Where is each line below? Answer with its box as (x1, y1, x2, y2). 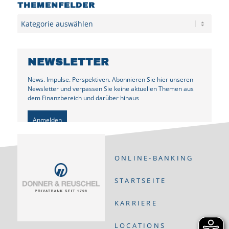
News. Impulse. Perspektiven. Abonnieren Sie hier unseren (27, 75, 193, 84)
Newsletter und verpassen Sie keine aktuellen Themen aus (27, 84, 194, 93)
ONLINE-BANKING (114, 153, 194, 163)
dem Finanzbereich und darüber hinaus (27, 93, 139, 102)
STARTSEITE (114, 176, 167, 186)
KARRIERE (114, 198, 157, 208)
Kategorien (16, 12, 54, 22)
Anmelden (32, 116, 62, 125)
